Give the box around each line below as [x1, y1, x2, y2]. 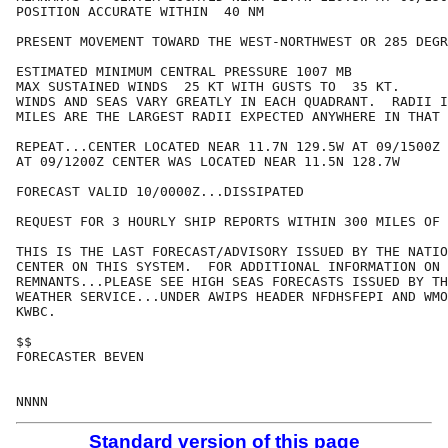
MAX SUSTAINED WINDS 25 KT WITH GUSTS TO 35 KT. [16, 79, 400, 95]
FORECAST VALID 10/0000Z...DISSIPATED [16, 184, 304, 200]
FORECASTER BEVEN [16, 349, 144, 365]
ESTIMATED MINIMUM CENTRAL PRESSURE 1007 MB [16, 64, 352, 80]
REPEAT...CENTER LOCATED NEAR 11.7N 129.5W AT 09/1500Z [16, 139, 440, 155]
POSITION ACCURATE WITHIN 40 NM [16, 4, 264, 20]
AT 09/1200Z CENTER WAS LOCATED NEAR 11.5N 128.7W [16, 154, 400, 170]
